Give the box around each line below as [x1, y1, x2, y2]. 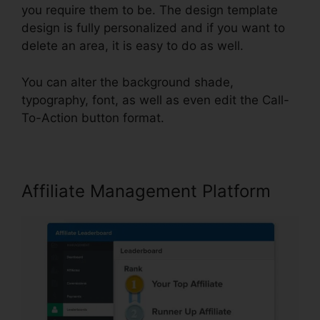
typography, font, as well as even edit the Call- [21, 92, 289, 107]
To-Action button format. [21, 110, 164, 125]
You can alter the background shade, [21, 74, 234, 89]
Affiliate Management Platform [21, 180, 271, 201]
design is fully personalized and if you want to [21, 21, 285, 36]
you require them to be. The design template [21, 3, 278, 18]
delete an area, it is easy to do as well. [21, 39, 244, 54]
